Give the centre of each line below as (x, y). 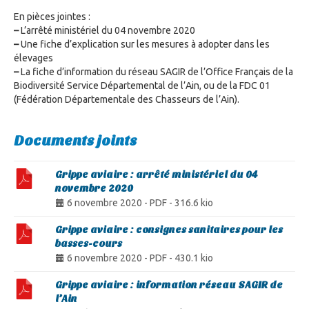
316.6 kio (194, 203)
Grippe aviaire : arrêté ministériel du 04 (157, 175)
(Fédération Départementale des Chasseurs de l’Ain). (127, 99)
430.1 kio (194, 258)
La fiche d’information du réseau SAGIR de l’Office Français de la (156, 72)
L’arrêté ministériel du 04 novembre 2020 (107, 30)
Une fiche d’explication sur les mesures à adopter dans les (144, 44)
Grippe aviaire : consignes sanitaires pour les (169, 230)
